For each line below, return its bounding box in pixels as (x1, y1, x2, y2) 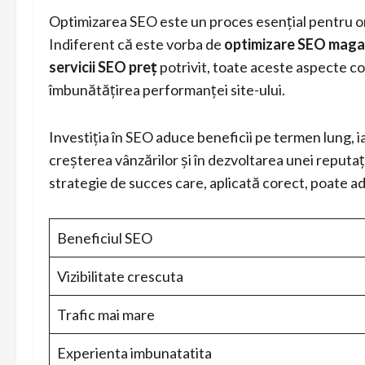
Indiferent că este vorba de (49, 35, 224, 53)
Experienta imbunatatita (57, 344, 212, 362)
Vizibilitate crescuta (57, 267, 183, 285)
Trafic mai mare (57, 306, 155, 323)
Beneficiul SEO (57, 229, 152, 247)
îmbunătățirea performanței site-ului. (49, 81, 285, 99)
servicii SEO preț (49, 58, 157, 76)
